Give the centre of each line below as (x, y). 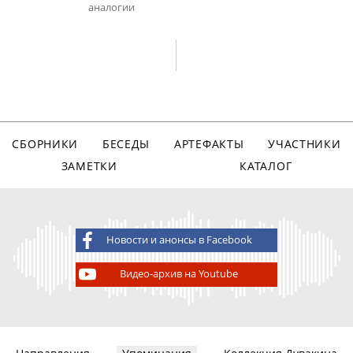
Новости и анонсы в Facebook (179, 240)
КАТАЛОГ (266, 165)
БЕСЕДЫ (126, 144)
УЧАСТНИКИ (305, 144)
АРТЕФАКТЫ (209, 144)
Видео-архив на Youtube (179, 274)
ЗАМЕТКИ (89, 165)
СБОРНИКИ (45, 144)
